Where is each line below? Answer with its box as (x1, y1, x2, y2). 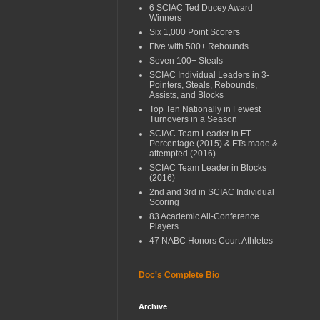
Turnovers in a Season (149, 114, 237, 124)
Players (149, 221, 179, 231)
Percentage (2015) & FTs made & (149, 138, 278, 149)
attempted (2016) (149, 148, 216, 159)
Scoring (149, 196, 179, 207)
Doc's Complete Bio (139, 269, 219, 280)
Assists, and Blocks (149, 89, 224, 100)
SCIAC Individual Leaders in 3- (149, 69, 269, 80)
